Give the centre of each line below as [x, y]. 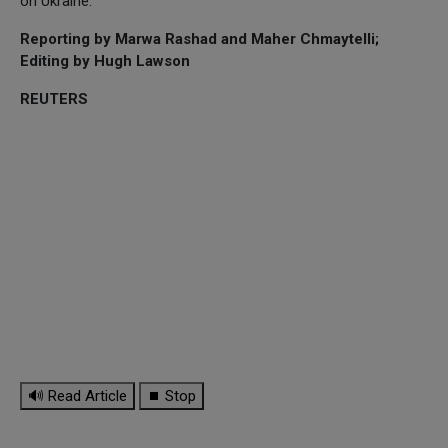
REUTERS [54, 98]
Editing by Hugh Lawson [105, 60]
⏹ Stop [171, 395]
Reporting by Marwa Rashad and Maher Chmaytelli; [199, 38]
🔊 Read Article [77, 395]
